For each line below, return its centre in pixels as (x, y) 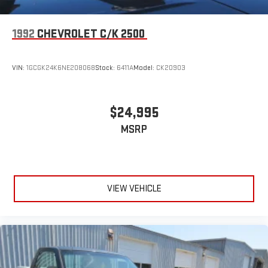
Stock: (106, 68)
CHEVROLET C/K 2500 (91, 34)
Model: (145, 68)
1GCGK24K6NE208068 (61, 68)
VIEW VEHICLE (134, 188)
